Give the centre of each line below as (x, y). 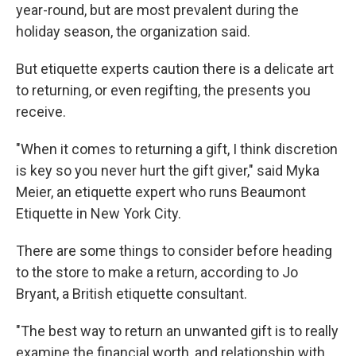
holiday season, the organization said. (133, 31)
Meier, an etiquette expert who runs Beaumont (161, 192)
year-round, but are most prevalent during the (157, 10)
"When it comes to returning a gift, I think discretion (177, 149)
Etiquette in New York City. (99, 213)
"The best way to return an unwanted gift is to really (177, 331)
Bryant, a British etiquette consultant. (132, 294)
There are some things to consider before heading (174, 251)
